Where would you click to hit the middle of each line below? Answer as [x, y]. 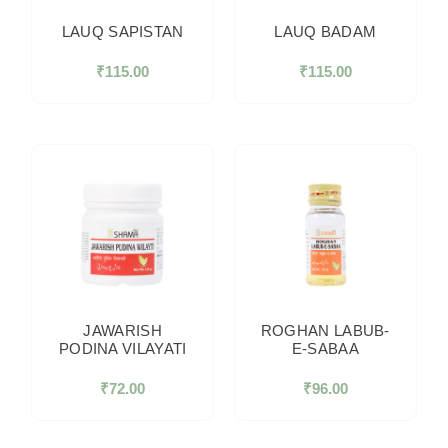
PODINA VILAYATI [122, 349]
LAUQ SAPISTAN [122, 31]
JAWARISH [122, 331]
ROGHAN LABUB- [325, 331]
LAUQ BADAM [325, 31]
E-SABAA [325, 349]
